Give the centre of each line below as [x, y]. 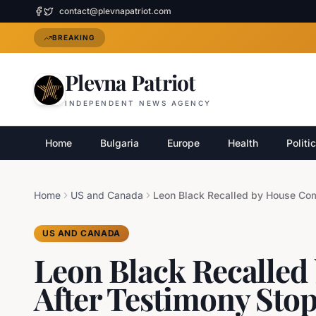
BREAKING [74, 37]
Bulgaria [120, 143]
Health [243, 143]
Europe [183, 143]
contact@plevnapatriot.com [115, 11]
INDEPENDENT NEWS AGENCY [138, 103]
